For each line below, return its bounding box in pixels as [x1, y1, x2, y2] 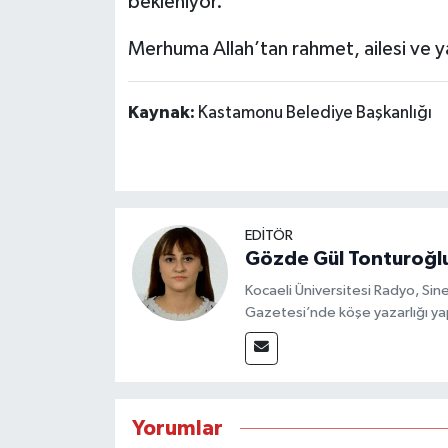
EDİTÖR [244, 228, 293, 244]
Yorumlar [131, 418, 223, 440]
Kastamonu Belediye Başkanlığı [197, 104, 432, 123]
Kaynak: [127, 104, 198, 123]
